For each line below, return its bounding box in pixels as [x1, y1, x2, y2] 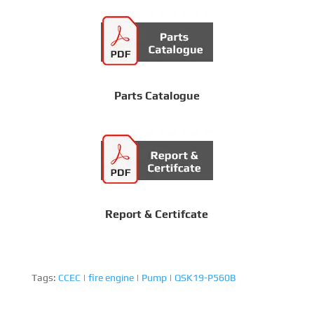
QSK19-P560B [174, 271, 236, 283]
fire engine [88, 271, 134, 283]
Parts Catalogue [114, 88, 200, 102]
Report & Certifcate [105, 207, 209, 221]
